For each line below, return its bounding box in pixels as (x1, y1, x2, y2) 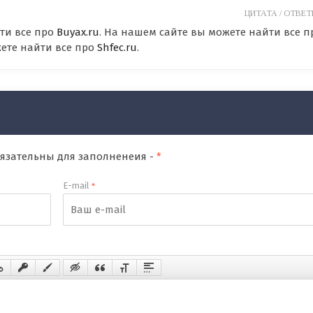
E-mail (62, 180, 92, 191)
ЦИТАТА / (245, 8, 284, 18)
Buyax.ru (57, 26, 99, 38)
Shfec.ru (97, 41, 137, 54)
